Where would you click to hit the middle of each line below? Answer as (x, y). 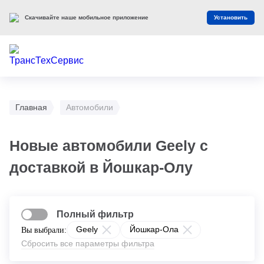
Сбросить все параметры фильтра (88, 243)
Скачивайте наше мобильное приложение (87, 17)
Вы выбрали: (44, 230)
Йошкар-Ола (154, 229)
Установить (231, 17)
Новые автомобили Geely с (109, 146)
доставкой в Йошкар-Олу (101, 167)
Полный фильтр (95, 214)
